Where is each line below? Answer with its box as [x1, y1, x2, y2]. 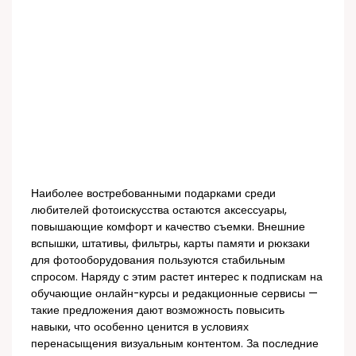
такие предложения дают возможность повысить [31, 302, 285, 318]
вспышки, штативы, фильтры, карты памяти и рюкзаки [31, 235, 311, 251]
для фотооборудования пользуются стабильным [31, 252, 286, 268]
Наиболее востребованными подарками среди [31, 185, 277, 201]
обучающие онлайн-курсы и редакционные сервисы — [31, 285, 319, 301]
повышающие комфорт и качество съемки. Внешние [31, 219, 306, 234]
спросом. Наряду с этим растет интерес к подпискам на [31, 269, 323, 284]
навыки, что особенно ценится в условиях [31, 319, 250, 335]
